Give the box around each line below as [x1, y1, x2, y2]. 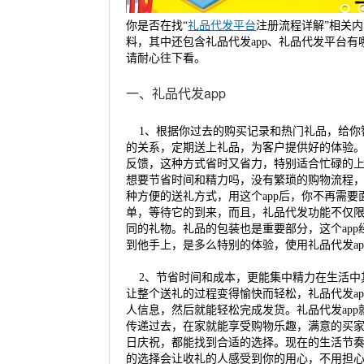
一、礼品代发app [126, 83, 227, 102]
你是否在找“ [126, 19, 188, 32]
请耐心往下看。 [126, 51, 206, 64]
